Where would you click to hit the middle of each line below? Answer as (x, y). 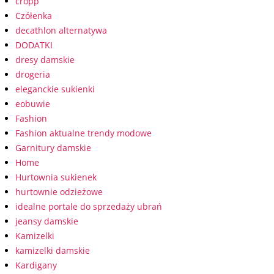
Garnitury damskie (53, 148)
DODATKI (34, 45)
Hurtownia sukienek (56, 177)
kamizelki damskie (53, 250)
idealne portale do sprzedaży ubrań (89, 206)
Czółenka (34, 16)
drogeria (33, 74)
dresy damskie (45, 60)
